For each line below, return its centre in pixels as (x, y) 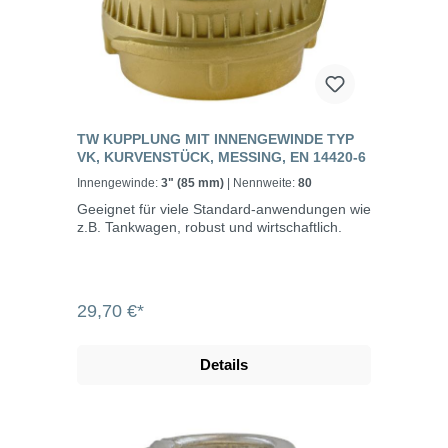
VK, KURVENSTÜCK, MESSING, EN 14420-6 (221, 157)
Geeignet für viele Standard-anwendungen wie (224, 209)
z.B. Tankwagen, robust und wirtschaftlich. (209, 227)
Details (224, 365)
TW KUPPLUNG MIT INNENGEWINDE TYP (215, 139)
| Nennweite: (265, 183)
